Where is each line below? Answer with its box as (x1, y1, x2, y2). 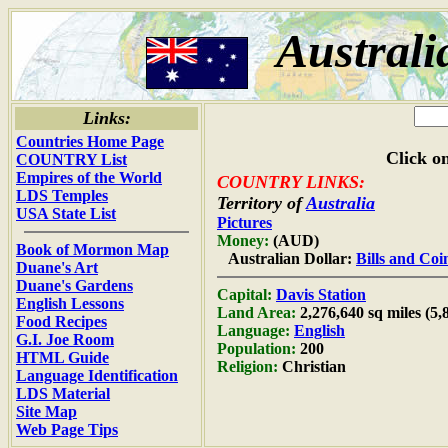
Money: (217, 232, 269, 249)
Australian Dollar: (217, 250, 356, 267)
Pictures (217, 214, 272, 231)
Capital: (217, 286, 272, 303)
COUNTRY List (16, 151, 127, 168)
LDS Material (16, 385, 110, 402)
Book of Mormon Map (16, 241, 169, 258)
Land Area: (217, 304, 296, 321)
